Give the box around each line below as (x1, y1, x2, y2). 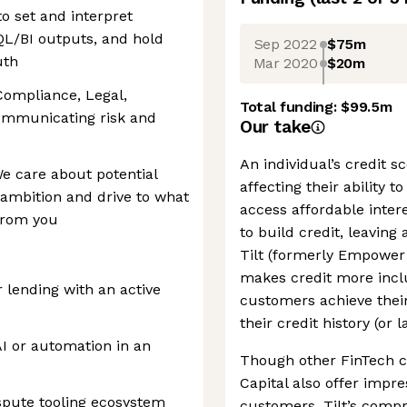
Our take (240, 116, 311, 137)
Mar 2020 (253, 54, 318, 72)
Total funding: (240, 98, 342, 115)
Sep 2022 (253, 35, 317, 53)
